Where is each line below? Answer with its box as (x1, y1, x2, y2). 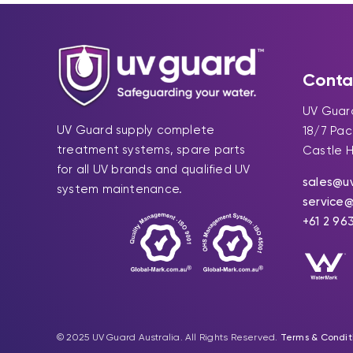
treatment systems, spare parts (56, 142, 246, 157)
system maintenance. (56, 181, 183, 196)
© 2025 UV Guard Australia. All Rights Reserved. (56, 331, 281, 343)
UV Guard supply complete (56, 122, 215, 137)
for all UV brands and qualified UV (56, 162, 251, 176)
